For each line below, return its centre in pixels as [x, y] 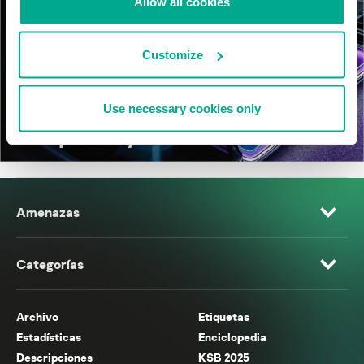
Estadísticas [49, 337]
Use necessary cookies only [182, 108]
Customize [173, 54]
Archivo [37, 317]
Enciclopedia [232, 337]
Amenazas [48, 212]
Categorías [50, 264]
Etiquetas [224, 317]
